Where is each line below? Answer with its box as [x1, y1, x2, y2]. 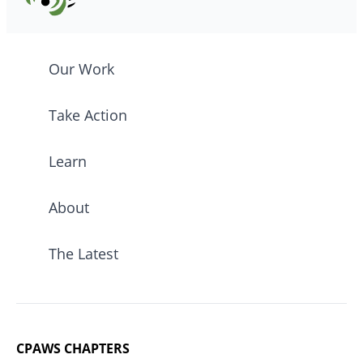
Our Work [49, 58, 114, 79]
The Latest [49, 243, 118, 263]
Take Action [49, 105, 127, 125]
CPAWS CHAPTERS [16, 339, 130, 357]
